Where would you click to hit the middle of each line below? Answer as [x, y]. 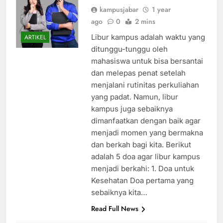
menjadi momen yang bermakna [147, 142]
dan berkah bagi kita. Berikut [141, 154]
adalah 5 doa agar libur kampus [145, 166]
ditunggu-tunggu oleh [129, 58]
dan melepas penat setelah [138, 82]
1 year [161, 19]
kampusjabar [119, 19]
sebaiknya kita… [119, 202]
